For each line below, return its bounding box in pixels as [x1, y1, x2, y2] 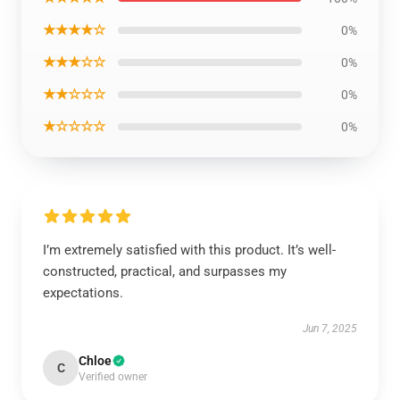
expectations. [43, 285, 123, 301]
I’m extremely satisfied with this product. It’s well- [43, 242, 336, 258]
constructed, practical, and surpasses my [43, 263, 287, 279]
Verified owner [79, 371, 147, 383]
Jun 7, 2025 [303, 322, 357, 335]
